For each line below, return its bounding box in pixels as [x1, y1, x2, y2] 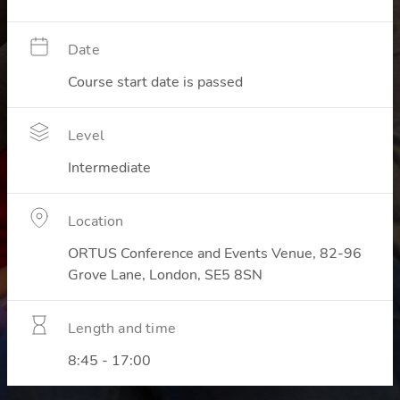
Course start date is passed [68, 72, 243, 92]
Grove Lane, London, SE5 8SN [68, 265, 262, 285]
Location [68, 212, 124, 231]
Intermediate [68, 158, 151, 178]
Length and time [68, 319, 176, 338]
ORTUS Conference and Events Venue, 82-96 [68, 244, 362, 263]
